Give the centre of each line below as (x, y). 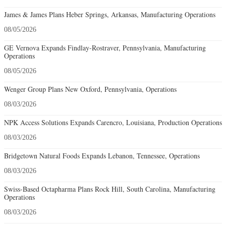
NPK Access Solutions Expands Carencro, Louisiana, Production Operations (113, 123)
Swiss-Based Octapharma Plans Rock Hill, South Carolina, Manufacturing (110, 189)
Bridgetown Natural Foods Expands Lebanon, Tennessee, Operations (102, 156)
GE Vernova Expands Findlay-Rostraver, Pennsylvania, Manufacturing (105, 48)
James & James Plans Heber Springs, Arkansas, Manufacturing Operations (110, 15)
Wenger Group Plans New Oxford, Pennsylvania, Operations (90, 89)
